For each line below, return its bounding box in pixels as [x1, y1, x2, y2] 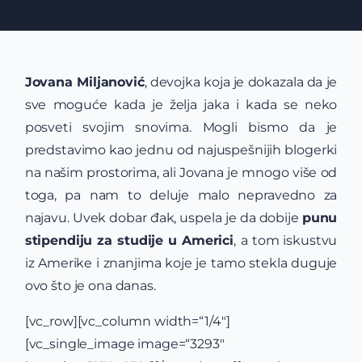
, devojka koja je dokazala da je [144, 74, 338, 90]
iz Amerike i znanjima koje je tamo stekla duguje [24, 255, 338, 271]
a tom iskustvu [240, 233, 338, 248]
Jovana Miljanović [24, 74, 145, 90]
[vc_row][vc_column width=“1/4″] [24, 314, 230, 329]
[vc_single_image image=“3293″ [24, 336, 225, 351]
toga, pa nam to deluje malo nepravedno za [24, 187, 338, 203]
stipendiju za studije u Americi [24, 233, 234, 248]
